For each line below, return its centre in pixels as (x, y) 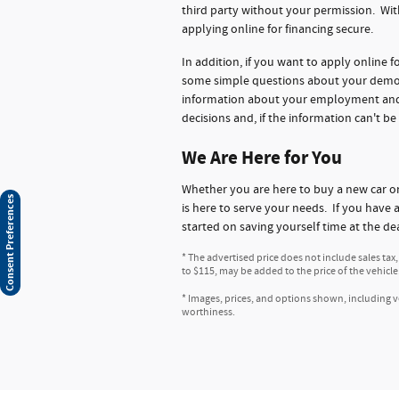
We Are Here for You (262, 159)
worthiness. (208, 312)
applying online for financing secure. (277, 29)
